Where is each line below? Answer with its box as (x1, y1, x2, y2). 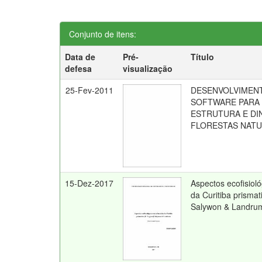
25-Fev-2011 (65, 84, 114, 96)
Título (191, 51, 215, 63)
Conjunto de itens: (69, 28, 136, 40)
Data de (65, 51, 96, 63)
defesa (65, 63, 92, 74)
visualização (123, 63, 173, 74)
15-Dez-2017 (65, 177, 114, 189)
